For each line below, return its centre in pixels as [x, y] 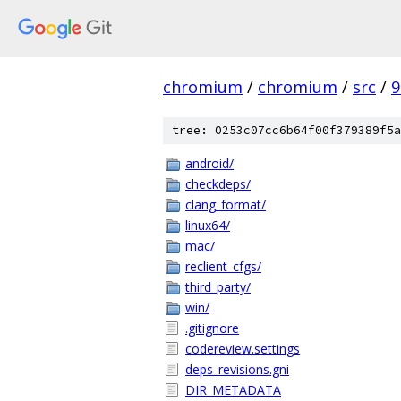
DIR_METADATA [233, 390]
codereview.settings [243, 349]
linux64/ [208, 225]
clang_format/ [226, 205]
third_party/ [218, 287]
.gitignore [212, 328]
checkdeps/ [218, 184]
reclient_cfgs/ [223, 266]
